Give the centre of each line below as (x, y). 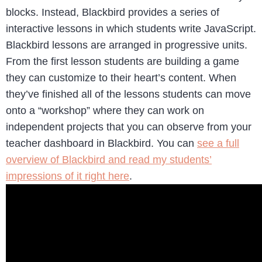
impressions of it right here (68, 176)
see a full (218, 143)
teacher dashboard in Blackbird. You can (101, 143)
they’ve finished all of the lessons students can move (128, 94)
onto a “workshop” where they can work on (105, 110)
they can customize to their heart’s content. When (121, 77)
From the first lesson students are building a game (123, 61)
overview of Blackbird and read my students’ (109, 159)
